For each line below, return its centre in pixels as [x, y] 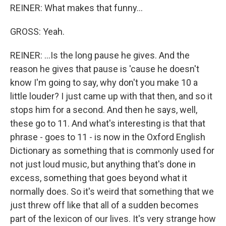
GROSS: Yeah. [37, 32]
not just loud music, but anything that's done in [103, 164]
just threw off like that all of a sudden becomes [104, 205]
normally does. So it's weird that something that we [112, 191]
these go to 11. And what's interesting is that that [108, 123]
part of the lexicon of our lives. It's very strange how [113, 219]
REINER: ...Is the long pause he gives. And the [100, 55]
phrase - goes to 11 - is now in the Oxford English [108, 137]
